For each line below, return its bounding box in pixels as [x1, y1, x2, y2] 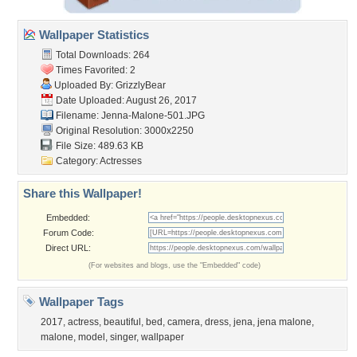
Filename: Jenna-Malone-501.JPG [53, 110, 205, 121]
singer [110, 331, 136, 343]
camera [167, 316, 200, 328]
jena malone [257, 316, 312, 328]
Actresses [100, 155, 142, 167]
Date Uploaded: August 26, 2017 [53, 95, 197, 106]
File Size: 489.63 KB [53, 140, 143, 151]
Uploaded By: [52, 80, 116, 91]
